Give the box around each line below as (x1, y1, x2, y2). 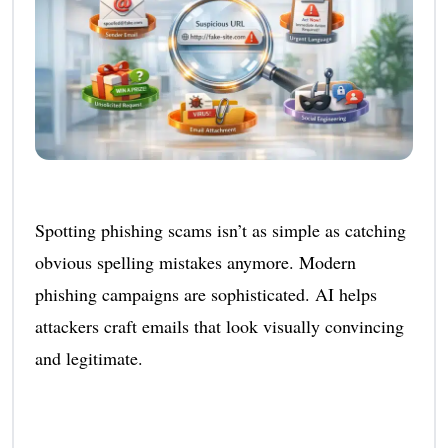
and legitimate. (34, 345, 143, 370)
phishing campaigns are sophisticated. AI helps (34, 281, 377, 306)
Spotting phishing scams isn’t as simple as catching (34, 217, 406, 242)
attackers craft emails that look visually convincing (34, 313, 404, 338)
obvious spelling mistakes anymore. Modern (34, 249, 356, 274)
